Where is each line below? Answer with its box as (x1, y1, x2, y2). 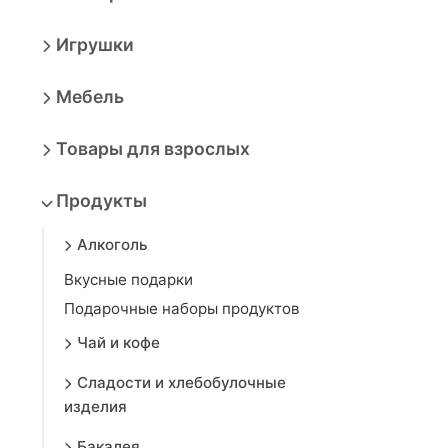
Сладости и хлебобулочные (77, 373, 286, 392)
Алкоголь (77, 235, 148, 254)
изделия (64, 397, 127, 416)
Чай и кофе (77, 333, 160, 352)
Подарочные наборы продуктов (64, 299, 300, 318)
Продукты (56, 190, 147, 211)
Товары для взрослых (56, 138, 250, 159)
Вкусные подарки (64, 270, 193, 289)
